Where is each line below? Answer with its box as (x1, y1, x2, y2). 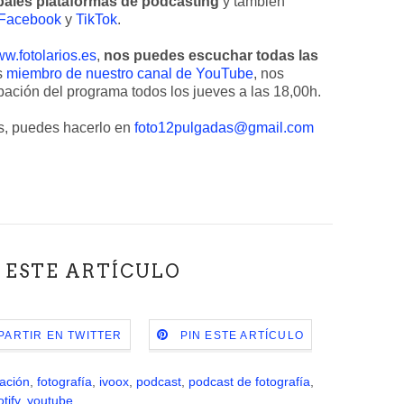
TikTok (76, 12, 117, 27)
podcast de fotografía (188, 374, 310, 389)
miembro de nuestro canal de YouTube (6, 66, 253, 81)
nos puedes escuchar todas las (104, 48, 318, 63)
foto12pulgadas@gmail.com (134, 120, 314, 135)
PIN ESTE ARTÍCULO (179, 329, 304, 343)
